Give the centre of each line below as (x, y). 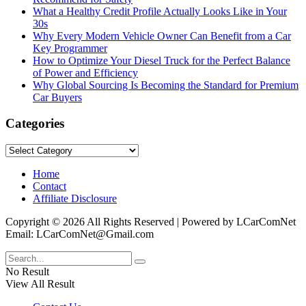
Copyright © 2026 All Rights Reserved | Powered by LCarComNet (151, 222)
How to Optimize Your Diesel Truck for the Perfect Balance (162, 60)
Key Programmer (70, 48)
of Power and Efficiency (85, 72)
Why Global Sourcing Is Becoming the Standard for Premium (166, 85)
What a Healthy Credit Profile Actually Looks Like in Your (160, 11)
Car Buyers (57, 97)
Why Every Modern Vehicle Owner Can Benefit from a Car (162, 36)
